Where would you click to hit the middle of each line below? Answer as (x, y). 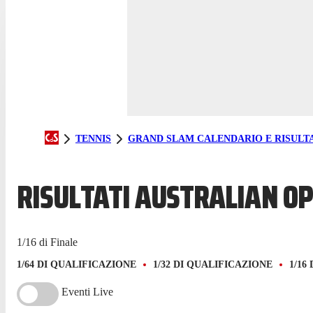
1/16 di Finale (47, 242)
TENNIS (93, 138)
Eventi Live (87, 292)
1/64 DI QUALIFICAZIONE (77, 265)
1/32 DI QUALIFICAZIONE (213, 265)
